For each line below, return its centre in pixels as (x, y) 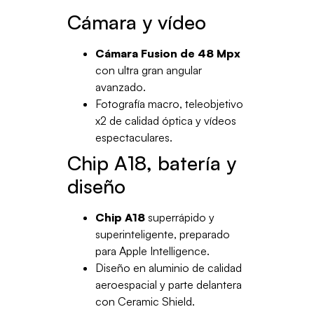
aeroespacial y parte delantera (168, 284)
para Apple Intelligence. (152, 251)
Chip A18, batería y (151, 163)
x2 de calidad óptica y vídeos (165, 120)
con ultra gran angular (148, 70)
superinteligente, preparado (162, 234)
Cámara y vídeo (136, 22)
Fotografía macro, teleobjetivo (169, 103)
